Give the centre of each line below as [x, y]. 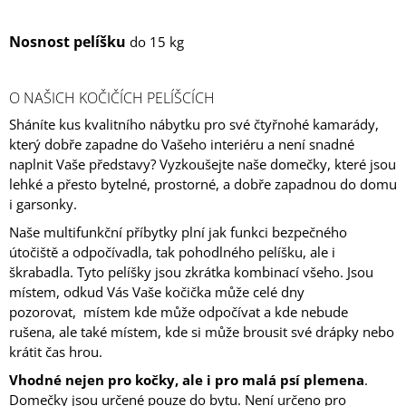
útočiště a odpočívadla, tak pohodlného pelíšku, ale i [172, 252]
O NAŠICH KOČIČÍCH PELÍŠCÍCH [112, 98]
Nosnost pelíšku [68, 42]
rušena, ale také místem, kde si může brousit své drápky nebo [202, 332]
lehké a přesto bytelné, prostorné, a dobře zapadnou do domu [203, 184]
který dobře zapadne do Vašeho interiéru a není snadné [182, 145]
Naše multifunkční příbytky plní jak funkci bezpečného [178, 232]
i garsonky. [47, 204]
